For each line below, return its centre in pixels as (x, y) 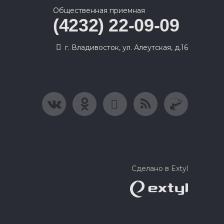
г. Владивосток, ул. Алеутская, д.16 (126, 47)
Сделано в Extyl (160, 168)
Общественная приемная (99, 10)
